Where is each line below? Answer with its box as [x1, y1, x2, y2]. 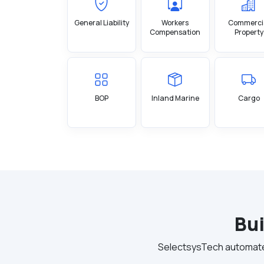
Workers [161, 18, 189, 28]
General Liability [74, 18, 129, 28]
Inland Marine [151, 93, 199, 103]
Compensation [150, 27, 201, 37]
